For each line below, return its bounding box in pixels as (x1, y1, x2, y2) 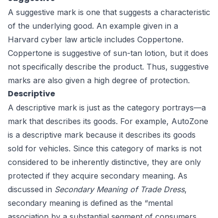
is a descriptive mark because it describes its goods (8, 130, 196, 140)
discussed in (8, 184, 54, 195)
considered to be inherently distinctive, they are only (8, 157, 201, 167)
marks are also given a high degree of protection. (8, 75, 190, 86)
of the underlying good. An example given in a (8, 21, 178, 31)
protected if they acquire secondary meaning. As (8, 171, 187, 181)
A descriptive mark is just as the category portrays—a (8, 103, 206, 113)
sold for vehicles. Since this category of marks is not (8, 144, 201, 154)
